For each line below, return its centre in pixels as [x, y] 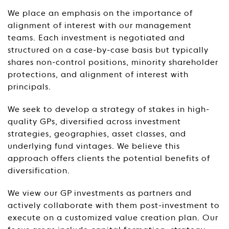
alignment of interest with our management [100, 26]
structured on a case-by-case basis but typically [108, 51]
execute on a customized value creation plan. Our [113, 218]
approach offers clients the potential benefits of [109, 159]
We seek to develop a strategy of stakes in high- [109, 110]
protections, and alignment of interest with [98, 75]
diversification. [39, 171]
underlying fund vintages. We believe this [94, 147]
